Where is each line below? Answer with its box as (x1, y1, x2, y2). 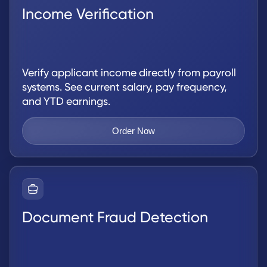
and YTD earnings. (22, 95, 110, 108)
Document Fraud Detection (22, 208, 208, 226)
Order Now (112, 126, 155, 136)
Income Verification (22, 5, 154, 23)
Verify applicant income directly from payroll (22, 66, 236, 79)
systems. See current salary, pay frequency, (22, 80, 227, 94)
